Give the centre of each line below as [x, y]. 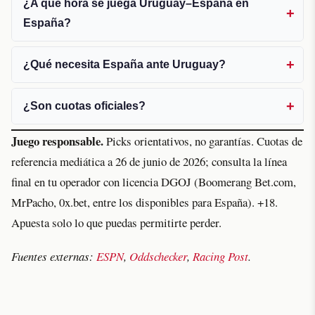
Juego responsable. [57, 141]
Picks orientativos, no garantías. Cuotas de [203, 141]
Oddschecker [158, 257]
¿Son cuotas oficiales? [84, 106]
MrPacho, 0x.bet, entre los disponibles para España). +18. [144, 202]
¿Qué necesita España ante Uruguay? [124, 65]
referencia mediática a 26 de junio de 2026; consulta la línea [149, 162]
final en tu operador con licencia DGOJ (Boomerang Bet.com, [154, 182]
